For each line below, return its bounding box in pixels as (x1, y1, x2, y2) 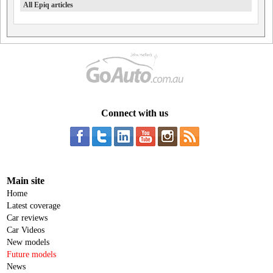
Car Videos (7, 225, 44, 235)
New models (7, 237, 49, 247)
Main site (7, 175, 44, 186)
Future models (7, 249, 56, 259)
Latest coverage (7, 200, 60, 210)
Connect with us (101, 107, 168, 118)
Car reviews (7, 213, 48, 222)
